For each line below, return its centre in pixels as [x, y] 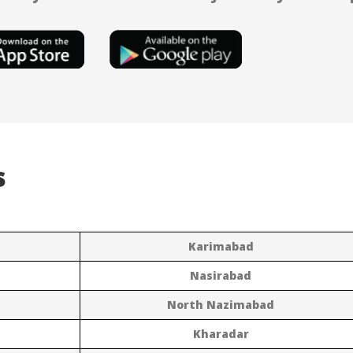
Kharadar [221, 333]
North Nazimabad [221, 304]
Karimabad [221, 246]
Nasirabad [221, 275]
